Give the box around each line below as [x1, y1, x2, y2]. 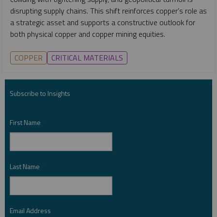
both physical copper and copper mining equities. [10, 28, 167, 40]
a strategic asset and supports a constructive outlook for [10, 16, 195, 29]
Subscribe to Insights [10, 88, 70, 99]
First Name [10, 117, 41, 128]
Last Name [10, 161, 40, 172]
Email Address [10, 205, 51, 216]
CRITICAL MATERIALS [51, 52, 123, 64]
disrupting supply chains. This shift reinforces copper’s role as [10, 5, 207, 17]
